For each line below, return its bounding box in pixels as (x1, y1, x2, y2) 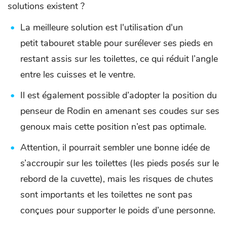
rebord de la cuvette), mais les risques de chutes (20, 173, 213, 185)
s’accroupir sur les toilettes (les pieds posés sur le (20, 157, 219, 170)
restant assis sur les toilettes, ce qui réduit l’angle (20, 53, 218, 65)
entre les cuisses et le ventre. (20, 68, 138, 81)
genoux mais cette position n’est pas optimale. (20, 121, 206, 133)
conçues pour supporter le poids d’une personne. (20, 204, 215, 217)
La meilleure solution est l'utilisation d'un (20, 21, 183, 34)
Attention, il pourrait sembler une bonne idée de (20, 141, 210, 154)
